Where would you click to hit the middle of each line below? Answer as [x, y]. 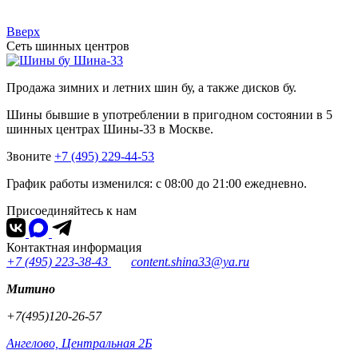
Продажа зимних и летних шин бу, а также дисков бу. [151, 88]
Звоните [30, 157]
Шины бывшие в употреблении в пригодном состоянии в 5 [169, 115]
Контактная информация [74, 248]
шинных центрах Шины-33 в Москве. [110, 129]
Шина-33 [98, 61]
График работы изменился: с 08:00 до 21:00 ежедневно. [157, 184]
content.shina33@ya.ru [190, 262]
